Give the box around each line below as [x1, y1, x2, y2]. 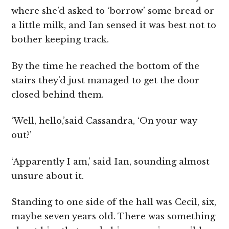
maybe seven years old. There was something [11, 211, 216, 222]
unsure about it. [11, 170, 84, 181]
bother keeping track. [11, 34, 109, 45]
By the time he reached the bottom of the [11, 60, 200, 72]
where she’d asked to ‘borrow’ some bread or [11, 6, 215, 17]
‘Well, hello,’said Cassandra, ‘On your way [11, 116, 197, 127]
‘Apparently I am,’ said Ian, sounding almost [11, 156, 210, 167]
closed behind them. [11, 89, 104, 100]
